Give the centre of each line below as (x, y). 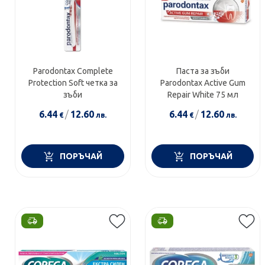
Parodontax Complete (73, 71)
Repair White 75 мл (203, 95)
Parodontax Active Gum (203, 83)
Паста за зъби (203, 71)
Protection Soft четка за (73, 83)
